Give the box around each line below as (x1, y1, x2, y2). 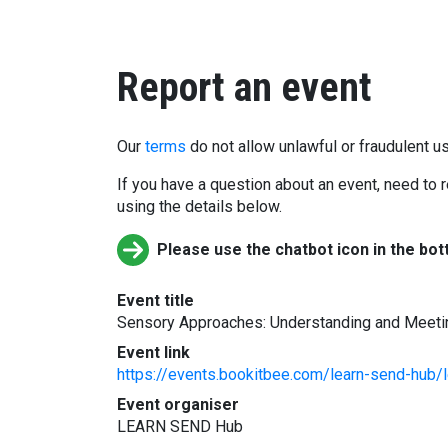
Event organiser (117, 395, 239, 414)
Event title (117, 291, 194, 310)
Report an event (117, 64, 372, 111)
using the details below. (117, 197, 282, 216)
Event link (117, 343, 190, 362)
